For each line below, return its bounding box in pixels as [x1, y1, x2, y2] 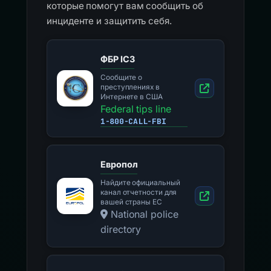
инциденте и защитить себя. [47, 15, 172, 27]
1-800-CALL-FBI [100, 116, 166, 126]
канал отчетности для [100, 188, 177, 197]
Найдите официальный [100, 178, 180, 187]
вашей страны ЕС [100, 198, 162, 206]
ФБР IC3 [100, 53, 135, 64]
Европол [100, 158, 138, 169]
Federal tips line [100, 103, 171, 115]
